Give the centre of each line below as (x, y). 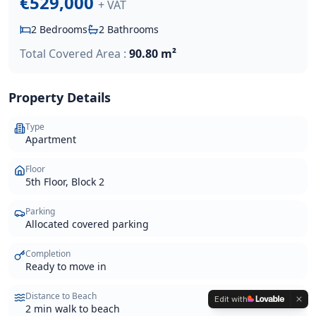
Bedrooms (62, 29)
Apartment (51, 139)
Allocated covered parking (87, 224)
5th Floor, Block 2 (65, 181)
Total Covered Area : (73, 53)
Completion (48, 253)
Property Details (60, 97)
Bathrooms (132, 29)
